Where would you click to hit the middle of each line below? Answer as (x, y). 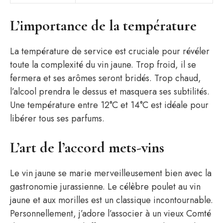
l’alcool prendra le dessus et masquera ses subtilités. (110, 92)
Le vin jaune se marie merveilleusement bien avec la (111, 173)
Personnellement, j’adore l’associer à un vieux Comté (111, 214)
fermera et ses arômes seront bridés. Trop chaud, (106, 78)
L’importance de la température (103, 26)
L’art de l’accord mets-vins (87, 148)
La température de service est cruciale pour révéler (110, 51)
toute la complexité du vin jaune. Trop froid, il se (103, 65)
